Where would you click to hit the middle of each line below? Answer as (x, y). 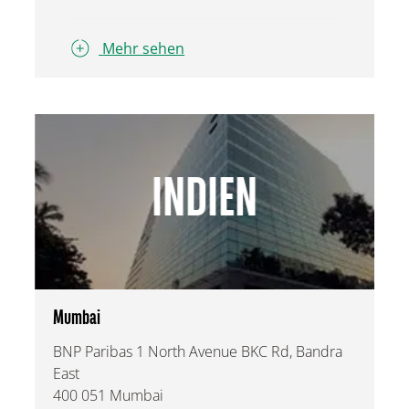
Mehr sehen (144, 48)
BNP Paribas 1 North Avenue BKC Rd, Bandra (198, 352)
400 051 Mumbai (109, 396)
